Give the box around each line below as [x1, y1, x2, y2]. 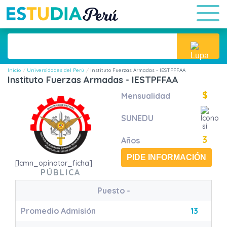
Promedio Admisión [21, 206, 96, 216]
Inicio [8, 67, 21, 73]
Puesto [97, 185, 127, 196]
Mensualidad [121, 91, 170, 101]
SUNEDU [121, 113, 154, 123]
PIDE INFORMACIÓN [127, 153, 206, 162]
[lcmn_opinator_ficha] [15, 159, 92, 168]
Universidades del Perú [27, 67, 84, 73]
